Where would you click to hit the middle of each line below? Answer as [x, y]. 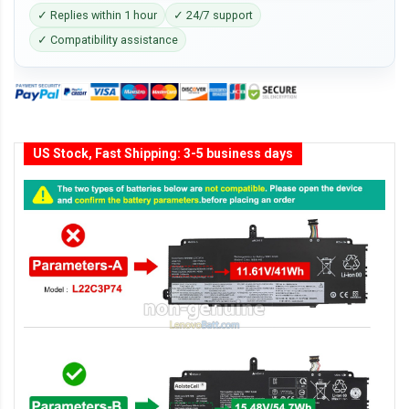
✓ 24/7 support [213, 15]
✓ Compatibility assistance [108, 40]
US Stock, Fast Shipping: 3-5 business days [163, 154]
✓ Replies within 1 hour [97, 15]
